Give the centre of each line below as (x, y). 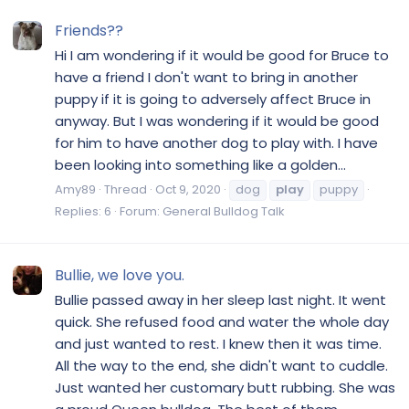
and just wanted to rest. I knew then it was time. (218, 344)
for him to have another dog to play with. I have (216, 143)
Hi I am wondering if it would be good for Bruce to (222, 56)
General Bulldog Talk (224, 212)
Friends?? (89, 30)
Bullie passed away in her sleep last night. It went (220, 300)
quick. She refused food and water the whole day (222, 322)
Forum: (141, 212)
